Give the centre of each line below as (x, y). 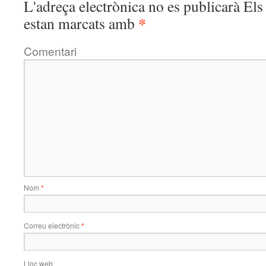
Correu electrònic (53, 225)
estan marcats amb (81, 23)
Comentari (50, 51)
